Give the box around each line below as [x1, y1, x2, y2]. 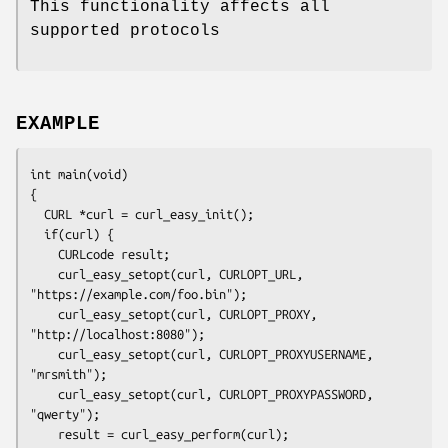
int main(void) [30, 166, 128, 181]
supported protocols [30, 22, 220, 41]
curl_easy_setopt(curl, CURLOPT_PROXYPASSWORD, [30, 386, 58, 401]
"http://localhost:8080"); [30, 326, 205, 341]
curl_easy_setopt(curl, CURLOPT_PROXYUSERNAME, [30, 346, 58, 361]
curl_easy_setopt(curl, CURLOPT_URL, [30, 266, 58, 281]
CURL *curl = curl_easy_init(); [30, 206, 44, 221]
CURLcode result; [30, 246, 58, 261]
